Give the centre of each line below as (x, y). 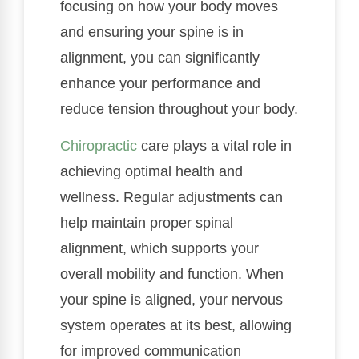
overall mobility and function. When (172, 274)
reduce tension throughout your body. (179, 109)
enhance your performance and (160, 83)
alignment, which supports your (159, 249)
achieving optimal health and (151, 172)
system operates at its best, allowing (176, 326)
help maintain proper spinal (147, 223)
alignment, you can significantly (160, 57)
